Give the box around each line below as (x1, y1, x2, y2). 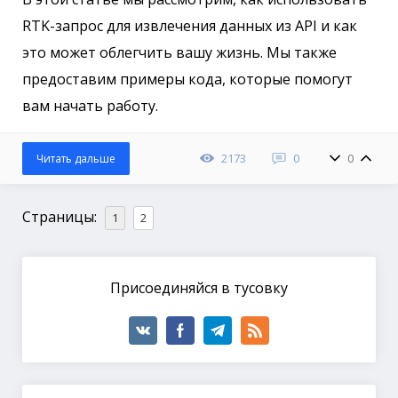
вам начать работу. (22, 96, 158, 116)
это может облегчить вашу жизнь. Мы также (22, 43, 337, 63)
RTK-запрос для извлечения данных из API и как (22, 16, 357, 36)
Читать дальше (36, 151, 115, 167)
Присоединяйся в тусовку (110, 278, 288, 298)
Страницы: (22, 207, 100, 227)
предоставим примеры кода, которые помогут (22, 69, 353, 90)
